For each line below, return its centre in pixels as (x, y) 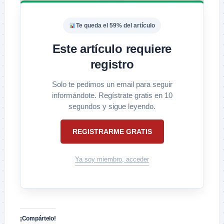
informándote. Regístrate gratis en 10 (112, 95)
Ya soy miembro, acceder (112, 159)
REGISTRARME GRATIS (112, 132)
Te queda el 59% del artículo (115, 26)
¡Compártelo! (38, 219)
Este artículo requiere (112, 49)
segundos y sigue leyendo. (112, 106)
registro (112, 64)
